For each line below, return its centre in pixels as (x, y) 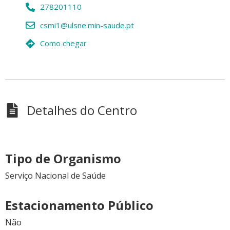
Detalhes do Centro (82, 110)
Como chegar (63, 43)
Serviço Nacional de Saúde (55, 175)
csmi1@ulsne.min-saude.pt (87, 25)
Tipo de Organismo (63, 158)
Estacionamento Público (79, 205)
